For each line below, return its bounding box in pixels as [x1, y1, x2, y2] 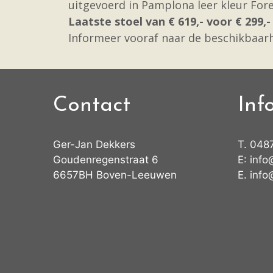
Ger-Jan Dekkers [53, 138, 135, 151]
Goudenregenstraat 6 [53, 153, 158, 166]
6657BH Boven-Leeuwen [53, 168, 177, 181]
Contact [53, 94, 130, 116]
